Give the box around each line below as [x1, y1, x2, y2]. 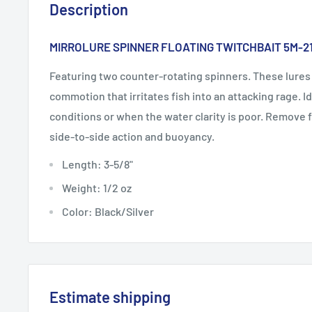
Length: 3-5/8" [62, 157, 133, 171]
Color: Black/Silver [62, 205, 154, 219]
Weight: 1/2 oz [62, 181, 132, 195]
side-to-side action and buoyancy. [49, 129, 214, 143]
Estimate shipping [49, 288, 171, 306]
